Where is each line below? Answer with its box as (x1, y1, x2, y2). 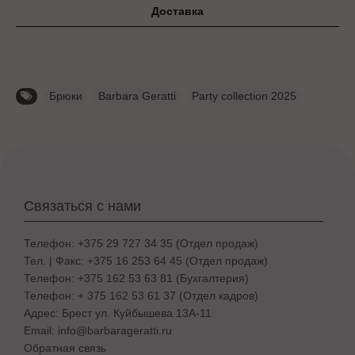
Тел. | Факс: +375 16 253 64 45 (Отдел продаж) (24, 254, 268, 267)
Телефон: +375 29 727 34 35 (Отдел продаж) (24, 236, 258, 250)
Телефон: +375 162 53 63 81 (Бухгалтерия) (24, 271, 249, 284)
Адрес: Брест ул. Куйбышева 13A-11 (24, 306, 212, 319)
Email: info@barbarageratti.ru (24, 323, 172, 337)
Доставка (151, 4, 204, 17)
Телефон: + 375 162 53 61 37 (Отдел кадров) (24, 288, 258, 302)
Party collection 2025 (192, 89, 296, 102)
